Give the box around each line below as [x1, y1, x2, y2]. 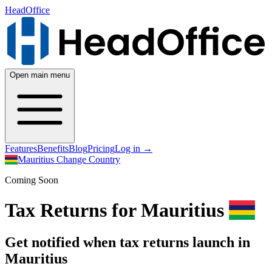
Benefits [37, 143, 69, 154]
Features [5, 143, 37, 154]
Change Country [54, 154, 121, 165]
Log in [115, 143, 143, 154]
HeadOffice [5, 5, 50, 15]
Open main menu [10, 70, 70, 80]
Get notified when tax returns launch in [5, 234, 250, 251]
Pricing [87, 143, 115, 154]
